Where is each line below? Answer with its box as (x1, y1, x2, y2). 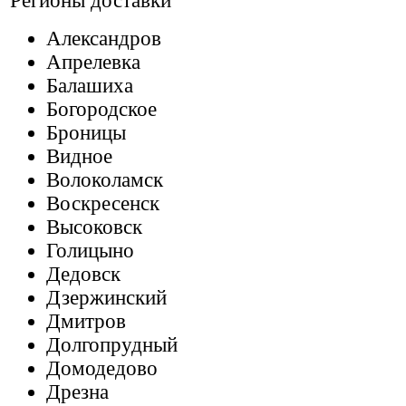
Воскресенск (46, 192, 159, 215)
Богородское (46, 98, 157, 121)
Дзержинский (46, 286, 167, 309)
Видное (46, 145, 112, 168)
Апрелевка (46, 51, 140, 73)
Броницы (46, 121, 126, 144)
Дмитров (46, 310, 126, 333)
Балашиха (46, 74, 133, 97)
